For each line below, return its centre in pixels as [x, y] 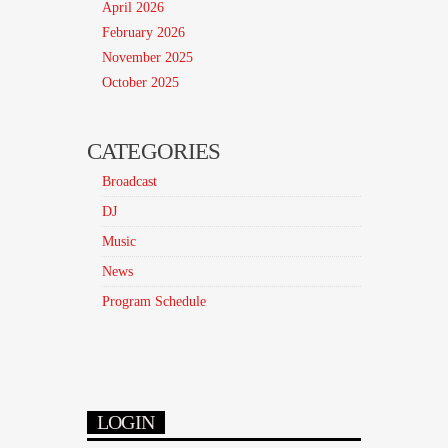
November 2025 [147, 58]
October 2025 [140, 83]
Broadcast [129, 182]
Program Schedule [153, 302]
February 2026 [143, 32]
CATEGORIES [153, 152]
